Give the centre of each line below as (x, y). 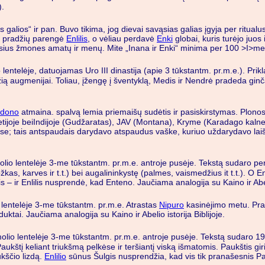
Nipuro (172, 204)
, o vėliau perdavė (122, 39)
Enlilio (55, 256)
